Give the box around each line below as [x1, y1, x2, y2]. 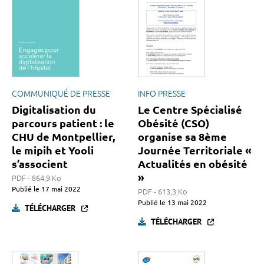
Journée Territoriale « [138, 144, 252, 157]
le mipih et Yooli [12, 144, 94, 157]
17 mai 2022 [39, 185, 81, 193]
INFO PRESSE [138, 89, 186, 99]
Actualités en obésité [138, 158, 247, 170]
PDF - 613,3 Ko [138, 187, 187, 196]
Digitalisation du [12, 104, 96, 116]
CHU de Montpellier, [12, 131, 115, 143]
